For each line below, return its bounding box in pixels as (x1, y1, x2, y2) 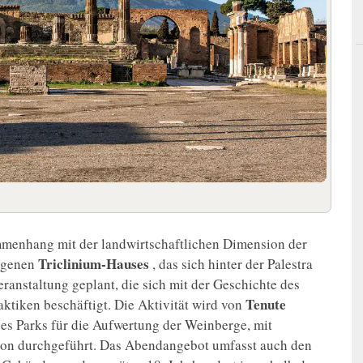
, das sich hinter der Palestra (152, 254, 313, 274)
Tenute (246, 294, 286, 315)
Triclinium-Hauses (38, 254, 152, 275)
